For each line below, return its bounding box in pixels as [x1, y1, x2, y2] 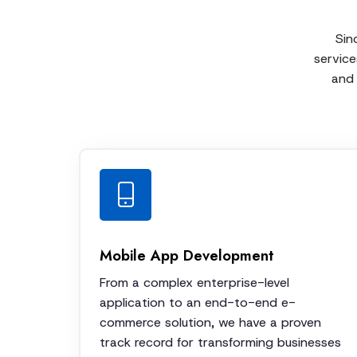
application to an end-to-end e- [100, 293, 296, 311]
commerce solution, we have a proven [100, 313, 321, 331]
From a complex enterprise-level [100, 273, 289, 291]
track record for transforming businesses [100, 333, 341, 351]
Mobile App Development [100, 244, 274, 266]
